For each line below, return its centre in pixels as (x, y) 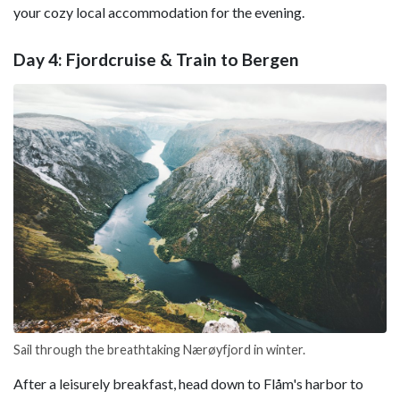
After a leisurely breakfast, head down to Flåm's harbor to (188, 384)
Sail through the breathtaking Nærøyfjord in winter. (159, 350)
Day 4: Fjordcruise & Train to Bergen (156, 60)
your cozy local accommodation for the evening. (159, 12)
